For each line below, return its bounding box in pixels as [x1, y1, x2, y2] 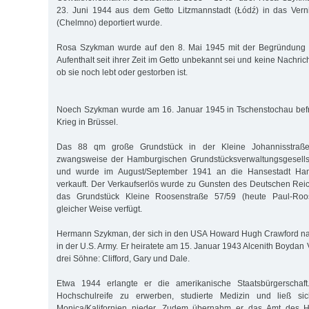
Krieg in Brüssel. [57, 117, 118, 127]
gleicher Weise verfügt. [57, 203, 142, 214]
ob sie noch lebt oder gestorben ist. [57, 67, 188, 77]
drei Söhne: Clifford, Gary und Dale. [57, 253, 190, 263]
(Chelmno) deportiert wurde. [57, 17, 162, 28]
